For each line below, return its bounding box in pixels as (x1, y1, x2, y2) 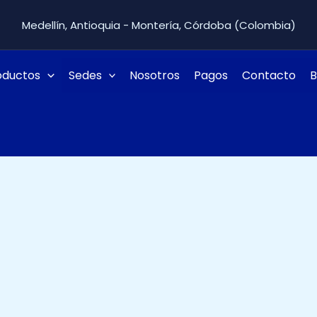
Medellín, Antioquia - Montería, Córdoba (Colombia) (21, 17, 296, 33)
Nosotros (129, 67, 180, 83)
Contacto (242, 67, 296, 83)
